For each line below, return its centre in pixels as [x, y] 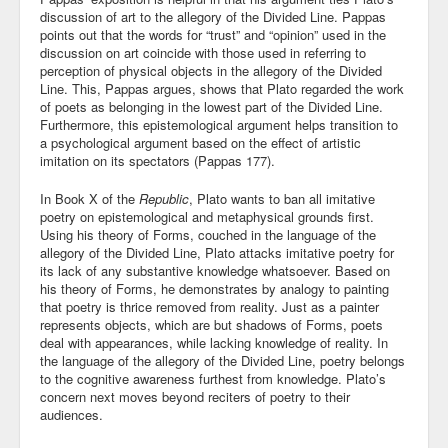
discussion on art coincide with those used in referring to [203, 52]
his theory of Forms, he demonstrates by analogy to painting [214, 288]
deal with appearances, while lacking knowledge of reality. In [214, 342]
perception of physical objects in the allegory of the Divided [211, 70]
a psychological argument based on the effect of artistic [200, 142]
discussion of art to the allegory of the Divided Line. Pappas [213, 16]
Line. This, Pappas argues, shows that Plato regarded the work [222, 88]
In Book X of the [89, 198]
